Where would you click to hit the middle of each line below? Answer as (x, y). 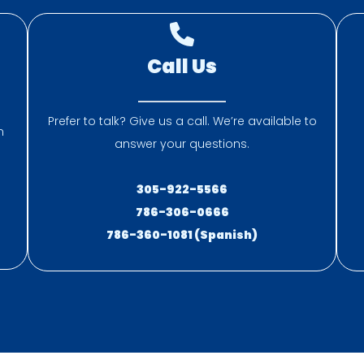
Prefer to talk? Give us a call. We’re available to (182, 121)
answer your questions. (182, 144)
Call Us (182, 66)
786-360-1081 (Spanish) (182, 235)
